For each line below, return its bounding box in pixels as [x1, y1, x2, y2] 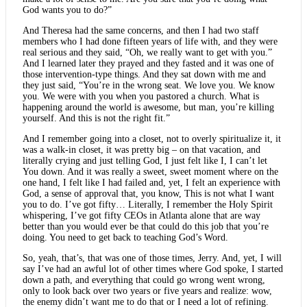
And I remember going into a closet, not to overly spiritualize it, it [23, 133, 281, 144]
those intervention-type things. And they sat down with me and [23, 69, 266, 79]
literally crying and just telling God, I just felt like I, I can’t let [23, 155, 267, 166]
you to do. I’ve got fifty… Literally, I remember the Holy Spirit [23, 199, 273, 210]
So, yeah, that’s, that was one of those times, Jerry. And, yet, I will [23, 252, 282, 263]
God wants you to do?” [23, 4, 112, 15]
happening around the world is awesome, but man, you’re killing [23, 101, 274, 112]
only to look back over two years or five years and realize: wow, [23, 285, 272, 296]
